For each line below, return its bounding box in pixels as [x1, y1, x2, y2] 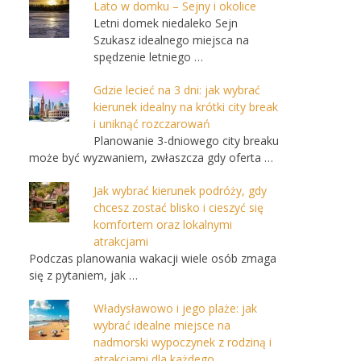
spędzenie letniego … [93, 49, 203, 64]
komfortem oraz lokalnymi [93, 217, 232, 232]
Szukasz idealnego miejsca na [93, 32, 249, 48]
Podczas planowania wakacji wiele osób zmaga [29, 251, 276, 266]
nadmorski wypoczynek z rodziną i [93, 334, 272, 350]
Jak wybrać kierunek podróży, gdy [93, 183, 267, 198]
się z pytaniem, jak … [29, 268, 138, 283]
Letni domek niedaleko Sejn [93, 15, 238, 31]
